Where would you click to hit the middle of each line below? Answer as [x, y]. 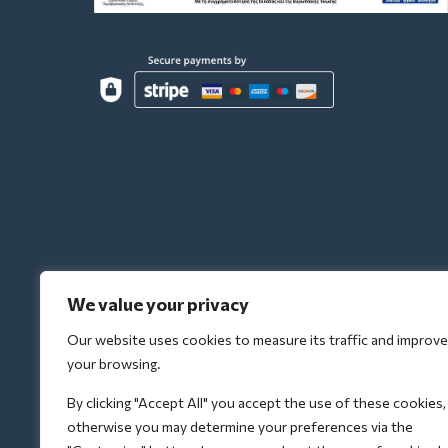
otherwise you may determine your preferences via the [240, 426]
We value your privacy [158, 304]
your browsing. [114, 363]
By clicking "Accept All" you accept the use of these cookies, [256, 402]
